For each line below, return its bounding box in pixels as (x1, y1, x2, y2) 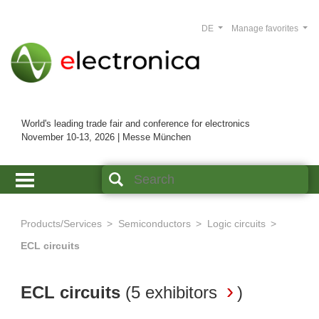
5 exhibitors (131, 283, 217, 303)
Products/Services (21, 218, 102, 230)
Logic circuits (207, 218, 266, 230)
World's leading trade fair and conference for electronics (21, 118, 250, 130)
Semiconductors (118, 218, 191, 230)
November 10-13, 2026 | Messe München (21, 132, 191, 143)
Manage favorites (231, 23, 300, 33)
